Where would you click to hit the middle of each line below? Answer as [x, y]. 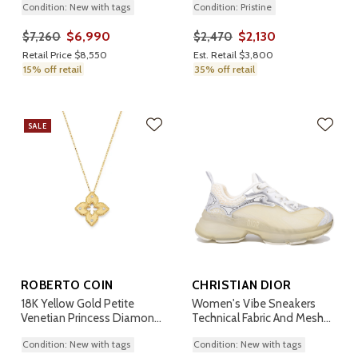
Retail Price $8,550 [65, 55]
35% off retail [225, 69]
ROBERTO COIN [67, 285]
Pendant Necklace [67, 332]
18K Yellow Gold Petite [78, 304]
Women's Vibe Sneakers [254, 304]
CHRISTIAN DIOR [242, 285]
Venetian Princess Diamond [91, 318]
